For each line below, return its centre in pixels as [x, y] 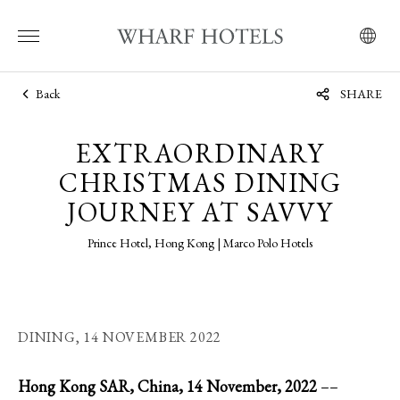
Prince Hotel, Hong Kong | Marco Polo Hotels [200, 243]
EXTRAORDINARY [200, 154]
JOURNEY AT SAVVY [200, 212]
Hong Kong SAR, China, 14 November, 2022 [167, 387]
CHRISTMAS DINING [200, 183]
